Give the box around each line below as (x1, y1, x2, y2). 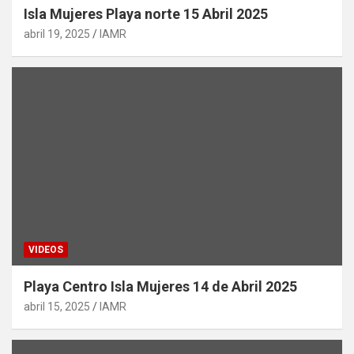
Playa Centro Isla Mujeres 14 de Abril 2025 (24, 277, 297, 295)
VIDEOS (28, 243, 63, 255)
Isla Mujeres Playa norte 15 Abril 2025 (24, 5, 268, 22)
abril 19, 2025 (24, 27, 90, 40)
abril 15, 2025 (24, 299, 90, 313)
